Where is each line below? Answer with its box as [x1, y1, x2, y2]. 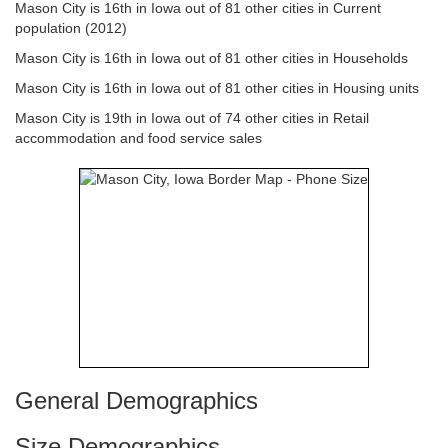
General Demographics [15, 387, 258, 414]
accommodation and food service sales [15, 130, 262, 146]
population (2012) [15, 20, 127, 36]
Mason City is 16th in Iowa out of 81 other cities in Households [15, 50, 408, 66]
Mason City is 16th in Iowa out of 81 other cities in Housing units [15, 80, 419, 96]
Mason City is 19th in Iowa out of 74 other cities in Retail [15, 110, 369, 126]
